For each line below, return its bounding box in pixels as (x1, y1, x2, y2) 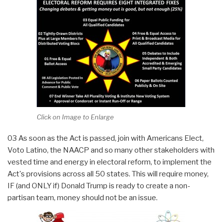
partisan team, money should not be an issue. (7, 193, 158, 202)
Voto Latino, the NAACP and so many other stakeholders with (7, 145, 215, 155)
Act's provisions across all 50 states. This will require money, (7, 169, 209, 178)
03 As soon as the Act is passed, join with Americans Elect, (7, 133, 204, 143)
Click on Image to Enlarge (37, 113, 114, 121)
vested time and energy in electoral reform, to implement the (7, 157, 212, 166)
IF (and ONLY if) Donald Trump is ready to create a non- (7, 181, 190, 190)
